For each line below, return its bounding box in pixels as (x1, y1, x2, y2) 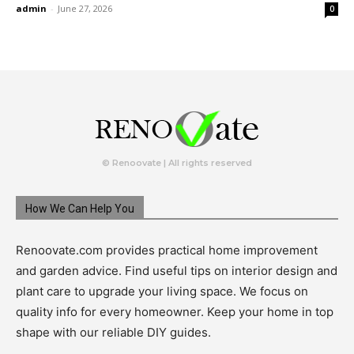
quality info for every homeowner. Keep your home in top (16, 303, 333, 319)
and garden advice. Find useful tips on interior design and (16, 262, 337, 278)
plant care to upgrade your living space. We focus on (16, 283, 308, 299)
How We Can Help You (25, 201, 134, 215)
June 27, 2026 (58, 2, 112, 14)
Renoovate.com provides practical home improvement (16, 242, 318, 258)
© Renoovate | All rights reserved (102, 156, 252, 168)
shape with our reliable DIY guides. (16, 324, 211, 340)
